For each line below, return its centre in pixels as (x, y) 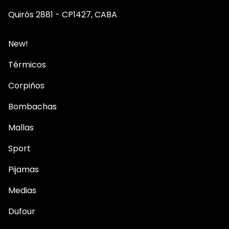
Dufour (22, 211)
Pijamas (24, 169)
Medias (22, 190)
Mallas (21, 127)
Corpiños (26, 85)
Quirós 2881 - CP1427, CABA (63, 14)
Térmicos (27, 64)
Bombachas (32, 106)
